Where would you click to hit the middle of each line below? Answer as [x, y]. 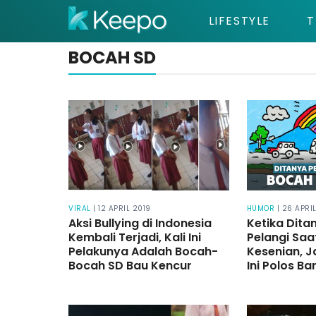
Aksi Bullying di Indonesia [140, 224]
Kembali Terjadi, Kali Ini [135, 238]
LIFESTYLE [239, 21]
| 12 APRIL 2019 [122, 209]
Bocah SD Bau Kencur [130, 266]
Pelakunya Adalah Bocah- [143, 252]
